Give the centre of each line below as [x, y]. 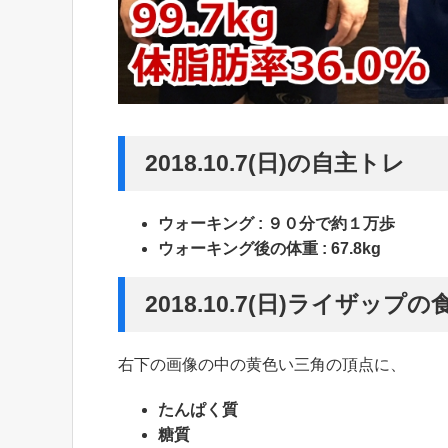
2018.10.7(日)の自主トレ [275, 162]
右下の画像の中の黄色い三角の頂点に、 [262, 364]
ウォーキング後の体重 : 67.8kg [269, 248]
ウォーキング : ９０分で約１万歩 [276, 223]
